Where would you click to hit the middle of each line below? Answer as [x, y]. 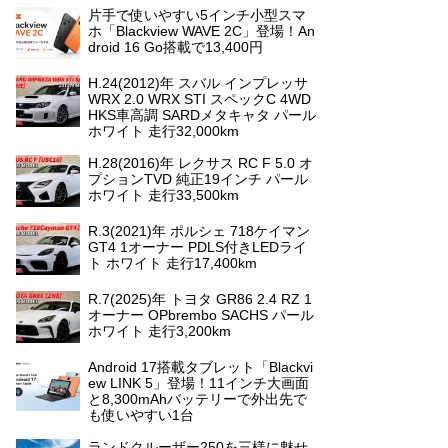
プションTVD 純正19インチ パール [198, 179]
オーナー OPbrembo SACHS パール [201, 315]
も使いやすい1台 [141, 415]
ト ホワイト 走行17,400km [172, 263]
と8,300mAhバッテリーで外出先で [197, 399]
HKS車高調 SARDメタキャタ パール [202, 115]
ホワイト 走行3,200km [159, 331]
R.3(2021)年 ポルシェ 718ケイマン [199, 231]
